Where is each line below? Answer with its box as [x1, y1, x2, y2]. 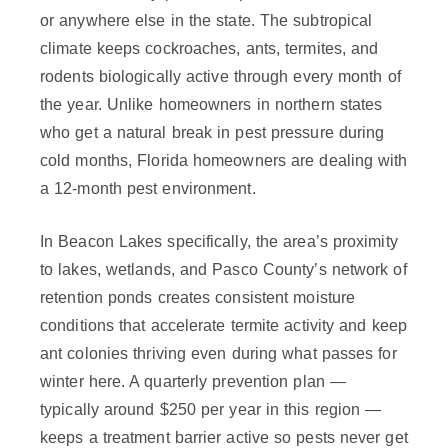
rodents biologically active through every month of [40, 68, 401, 86]
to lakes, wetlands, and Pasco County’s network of [40, 261, 407, 279]
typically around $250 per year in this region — [40, 401, 382, 419]
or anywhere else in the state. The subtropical [40, 12, 373, 30]
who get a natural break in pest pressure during [40, 124, 385, 142]
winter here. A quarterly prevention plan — [40, 373, 346, 391]
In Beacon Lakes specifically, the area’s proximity [40, 233, 398, 251]
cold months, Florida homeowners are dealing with [40, 152, 408, 170]
